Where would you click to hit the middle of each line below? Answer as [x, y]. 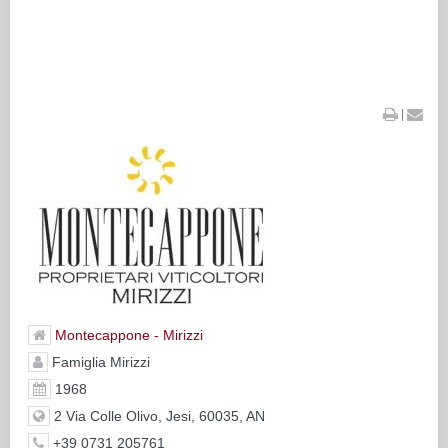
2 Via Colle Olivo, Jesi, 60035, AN [157, 415]
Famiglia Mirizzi [98, 361]
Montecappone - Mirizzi [128, 334]
